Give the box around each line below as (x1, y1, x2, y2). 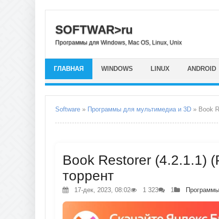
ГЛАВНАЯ (54, 65, 84, 72)
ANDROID (187, 65, 216, 72)
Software (55, 106, 80, 113)
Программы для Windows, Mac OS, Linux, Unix (55, 39, 182, 46)
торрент (63, 168, 114, 183)
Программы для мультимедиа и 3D (88, 106, 191, 113)
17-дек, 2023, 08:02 (72, 186, 131, 194)
